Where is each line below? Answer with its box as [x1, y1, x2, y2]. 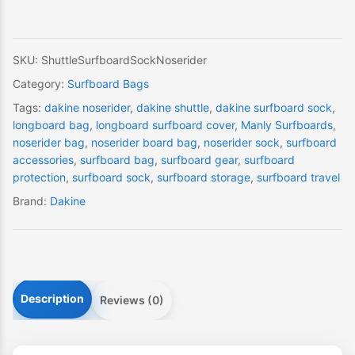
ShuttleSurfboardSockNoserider [41, 53, 207, 67]
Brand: [13, 194, 50, 208]
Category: [13, 77, 67, 91]
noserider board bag [91, 136, 197, 150]
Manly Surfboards [241, 118, 333, 132]
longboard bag [13, 118, 90, 132]
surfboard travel [257, 170, 340, 185]
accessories [13, 153, 74, 167]
